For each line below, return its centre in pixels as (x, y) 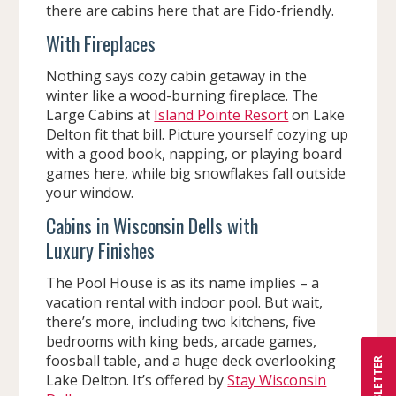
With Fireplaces (101, 44)
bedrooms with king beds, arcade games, (182, 342)
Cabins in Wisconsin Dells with (152, 226)
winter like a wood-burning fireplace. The (183, 96)
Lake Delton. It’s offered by (137, 381)
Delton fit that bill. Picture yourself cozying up (198, 135)
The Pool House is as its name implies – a (183, 283)
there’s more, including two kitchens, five (181, 322)
